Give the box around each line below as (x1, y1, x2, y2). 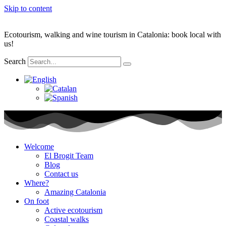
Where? (24, 179, 49, 188)
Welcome (24, 142, 54, 151)
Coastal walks (44, 215, 89, 224)
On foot (24, 197, 49, 206)
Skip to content (4, 4, 52, 13)
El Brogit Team (44, 151, 93, 160)
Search (4, 57, 26, 66)
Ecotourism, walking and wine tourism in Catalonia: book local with (4, 30, 221, 39)
